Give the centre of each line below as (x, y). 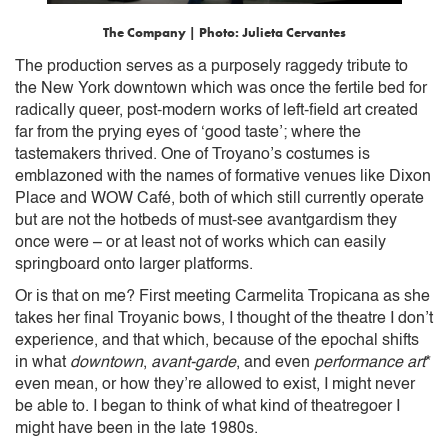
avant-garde (193, 362)
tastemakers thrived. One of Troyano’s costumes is (192, 154)
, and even (275, 362)
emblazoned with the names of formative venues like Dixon (223, 176)
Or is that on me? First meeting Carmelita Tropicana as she (222, 296)
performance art (369, 362)
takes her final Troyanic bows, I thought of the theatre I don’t (224, 318)
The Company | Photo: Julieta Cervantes (224, 32)
